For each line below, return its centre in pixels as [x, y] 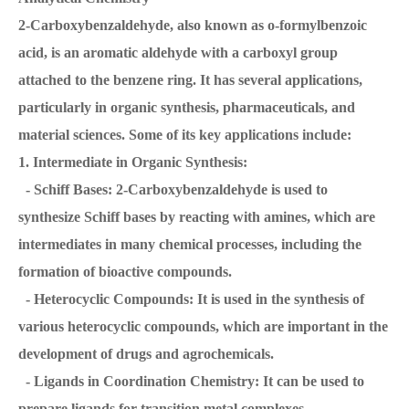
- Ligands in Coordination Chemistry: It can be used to [191, 382]
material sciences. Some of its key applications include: [185, 135]
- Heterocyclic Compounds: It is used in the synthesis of [191, 299]
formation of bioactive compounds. [125, 272]
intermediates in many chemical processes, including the [190, 245]
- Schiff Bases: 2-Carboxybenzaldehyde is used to [173, 190]
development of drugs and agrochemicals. [146, 354]
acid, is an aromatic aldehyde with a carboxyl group [178, 53]
